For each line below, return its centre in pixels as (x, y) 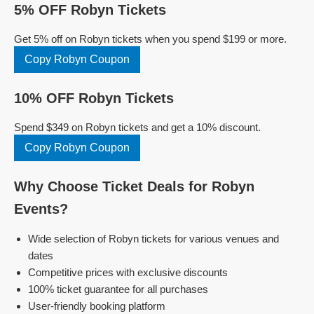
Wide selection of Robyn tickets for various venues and (153, 239)
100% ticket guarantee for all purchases (118, 289)
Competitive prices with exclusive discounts (128, 272)
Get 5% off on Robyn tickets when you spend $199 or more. (150, 39)
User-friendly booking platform (97, 306)
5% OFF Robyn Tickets (90, 10)
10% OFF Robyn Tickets (94, 98)
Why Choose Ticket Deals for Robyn (134, 186)
